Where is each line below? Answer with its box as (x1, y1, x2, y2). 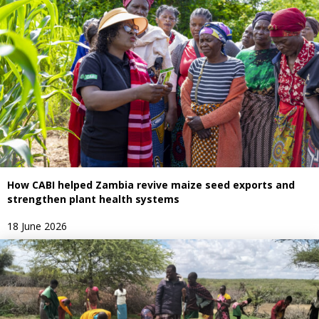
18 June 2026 (7, 219, 67, 234)
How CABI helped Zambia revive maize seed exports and (7, 178, 295, 192)
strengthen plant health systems (7, 192, 179, 206)
